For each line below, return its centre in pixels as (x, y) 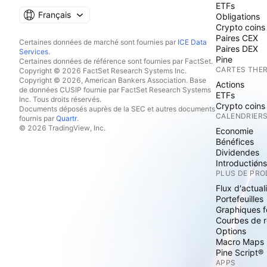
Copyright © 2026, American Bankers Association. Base (113, 80)
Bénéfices (235, 142)
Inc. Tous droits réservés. (60, 99)
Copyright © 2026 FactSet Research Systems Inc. (103, 71)
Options (231, 231)
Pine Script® (240, 252)
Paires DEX (237, 49)
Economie (235, 131)
